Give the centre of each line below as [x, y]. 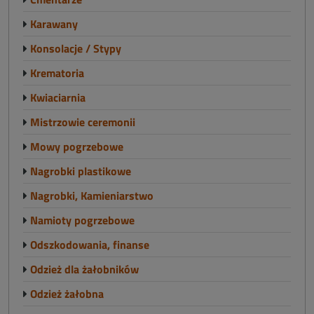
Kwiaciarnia [56, 97]
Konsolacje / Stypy [74, 48]
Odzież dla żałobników [83, 269]
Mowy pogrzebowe [75, 146]
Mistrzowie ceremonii [81, 122]
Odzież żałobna [66, 294]
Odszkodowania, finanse [88, 245]
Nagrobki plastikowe [79, 171]
